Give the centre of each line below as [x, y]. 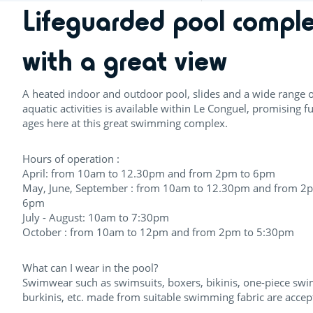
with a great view [125, 60]
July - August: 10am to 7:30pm [96, 217]
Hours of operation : [71, 158]
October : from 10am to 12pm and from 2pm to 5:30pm [158, 232]
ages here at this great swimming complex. [125, 123]
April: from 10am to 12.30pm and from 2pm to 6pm [149, 173]
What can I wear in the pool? [92, 267]
